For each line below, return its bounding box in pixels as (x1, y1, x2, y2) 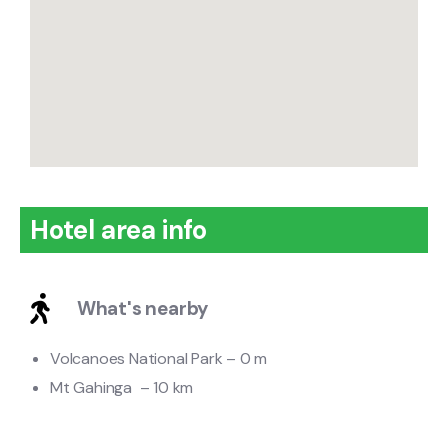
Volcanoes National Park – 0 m (50, 347, 268, 369)
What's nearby (76, 295, 209, 321)
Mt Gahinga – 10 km (50, 376, 194, 398)
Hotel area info (30, 212, 207, 247)
